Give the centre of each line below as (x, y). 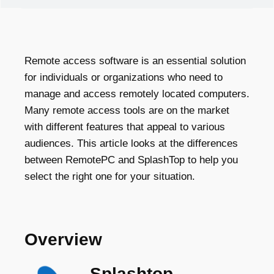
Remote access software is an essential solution (135, 61)
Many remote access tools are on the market (127, 110)
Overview (63, 239)
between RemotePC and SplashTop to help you (131, 160)
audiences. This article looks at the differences (131, 143)
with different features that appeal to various (125, 127)
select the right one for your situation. (110, 176)
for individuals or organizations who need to (124, 77)
